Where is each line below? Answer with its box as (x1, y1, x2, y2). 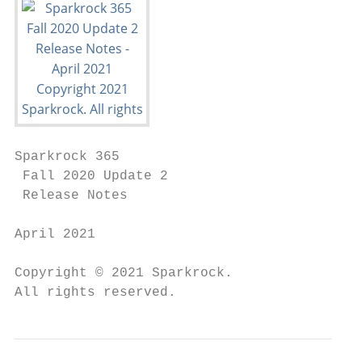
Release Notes (15, 188, 128, 203)
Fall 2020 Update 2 (15, 169, 168, 183)
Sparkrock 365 (15, 149, 120, 164)
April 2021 (15, 227, 95, 242)
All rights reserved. (15, 285, 176, 300)
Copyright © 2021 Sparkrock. (15, 266, 233, 280)
